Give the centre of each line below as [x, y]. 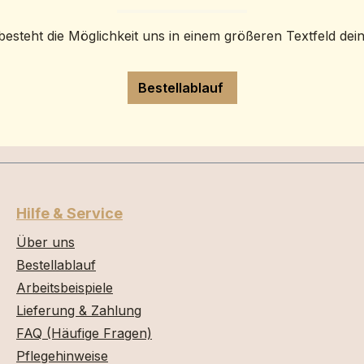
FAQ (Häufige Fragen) [84, 333]
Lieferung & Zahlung [79, 310]
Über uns [45, 242]
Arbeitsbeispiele [65, 288]
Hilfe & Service [69, 213]
